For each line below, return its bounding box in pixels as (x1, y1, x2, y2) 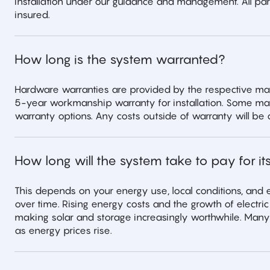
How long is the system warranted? (14, 52, 225, 67)
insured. (14, 8, 50, 20)
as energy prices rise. (14, 224, 112, 236)
